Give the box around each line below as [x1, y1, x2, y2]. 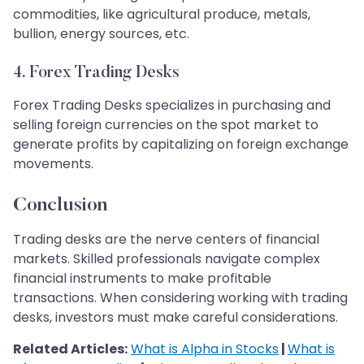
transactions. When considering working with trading [13, 288, 348, 308]
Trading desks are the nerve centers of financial [13, 230, 319, 249]
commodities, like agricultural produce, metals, [13, 5, 310, 24]
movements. [13, 154, 93, 174]
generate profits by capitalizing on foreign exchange [13, 135, 349, 154]
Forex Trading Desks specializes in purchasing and [13, 96, 331, 115]
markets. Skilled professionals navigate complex [13, 249, 320, 269]
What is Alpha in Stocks [131, 340, 279, 359]
